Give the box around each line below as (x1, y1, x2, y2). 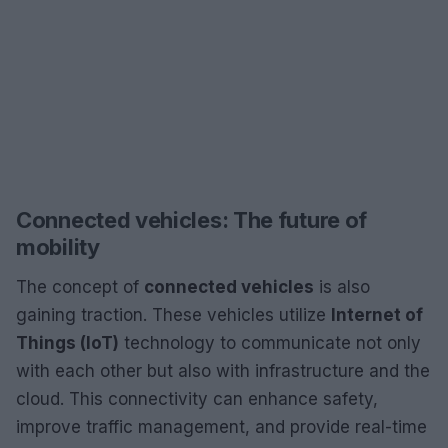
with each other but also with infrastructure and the (16, 360, 430, 381)
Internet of (331, 304, 423, 325)
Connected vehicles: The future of (16, 206, 368, 233)
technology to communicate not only (119, 332, 421, 353)
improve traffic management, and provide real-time (16, 416, 427, 437)
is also (314, 276, 370, 297)
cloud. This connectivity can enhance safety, (16, 388, 378, 409)
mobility (16, 233, 100, 260)
